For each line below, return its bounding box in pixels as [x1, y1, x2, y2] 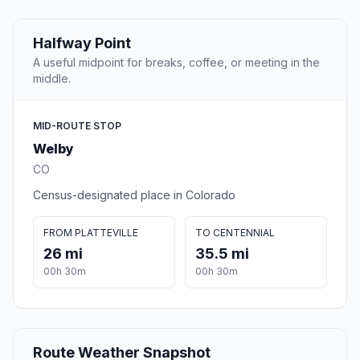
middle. [33, 72, 71, 86]
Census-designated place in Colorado [33, 188, 235, 202]
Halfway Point [33, 35, 131, 52]
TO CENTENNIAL [195, 227, 275, 239]
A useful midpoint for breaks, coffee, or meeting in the [33, 55, 320, 70]
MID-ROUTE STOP [33, 120, 121, 133]
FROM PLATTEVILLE [43, 227, 138, 239]
